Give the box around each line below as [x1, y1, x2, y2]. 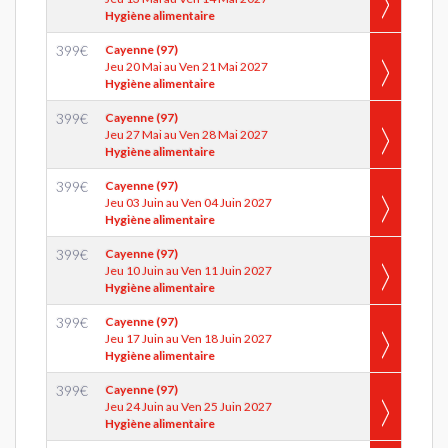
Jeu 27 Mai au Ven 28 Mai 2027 [105, 127, 268, 142]
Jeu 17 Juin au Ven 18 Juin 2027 [105, 331, 272, 346]
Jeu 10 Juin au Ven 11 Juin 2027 [105, 263, 272, 278]
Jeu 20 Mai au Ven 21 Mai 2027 [105, 59, 268, 74]
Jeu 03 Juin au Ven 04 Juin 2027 [105, 195, 272, 210]
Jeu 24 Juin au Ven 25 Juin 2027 [105, 399, 272, 414]
